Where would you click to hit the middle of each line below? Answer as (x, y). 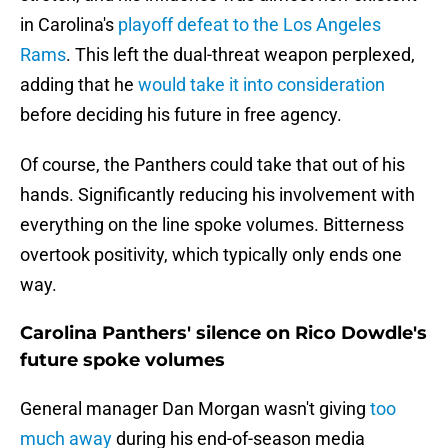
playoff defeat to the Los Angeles (249, 25)
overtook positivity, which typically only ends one (211, 255)
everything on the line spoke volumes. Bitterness (212, 225)
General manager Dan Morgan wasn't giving (195, 409)
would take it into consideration (261, 85)
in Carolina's (69, 25)
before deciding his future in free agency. (181, 115)
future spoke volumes (122, 360)
